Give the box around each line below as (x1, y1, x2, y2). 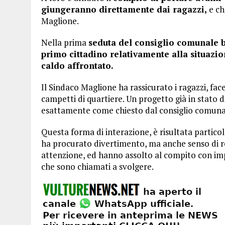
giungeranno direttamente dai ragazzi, (41, 4, 207, 15)
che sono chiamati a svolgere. (41, 161, 154, 172)
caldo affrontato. (41, 60, 114, 71)
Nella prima (41, 37, 88, 48)
